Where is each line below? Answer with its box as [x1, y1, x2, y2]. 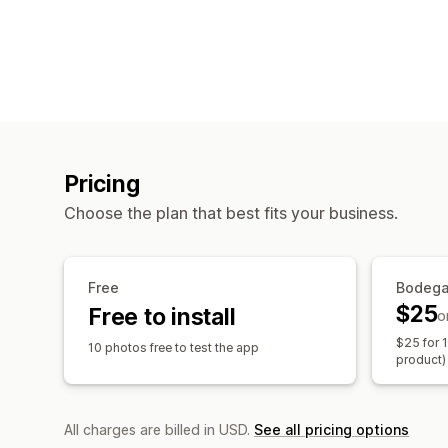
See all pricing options [254, 420, 409, 438]
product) [396, 351, 446, 367]
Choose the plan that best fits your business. [64, 202, 398, 223]
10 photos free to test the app [88, 339, 259, 355]
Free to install [88, 302, 236, 331]
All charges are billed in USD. [64, 420, 254, 438]
